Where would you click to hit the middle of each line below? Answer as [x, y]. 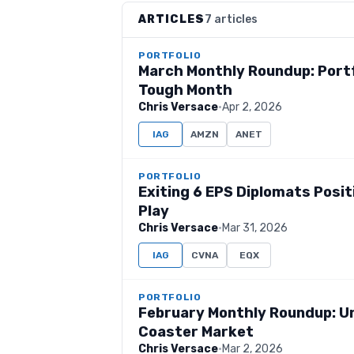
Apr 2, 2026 [252, 107]
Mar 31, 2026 [255, 228]
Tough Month [185, 90]
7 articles [231, 19]
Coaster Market [196, 332]
